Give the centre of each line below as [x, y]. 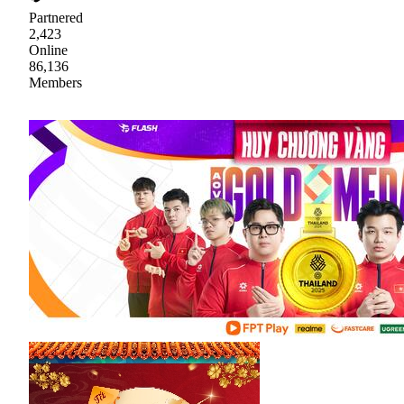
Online [48, 50]
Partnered [56, 17]
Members [55, 82]
